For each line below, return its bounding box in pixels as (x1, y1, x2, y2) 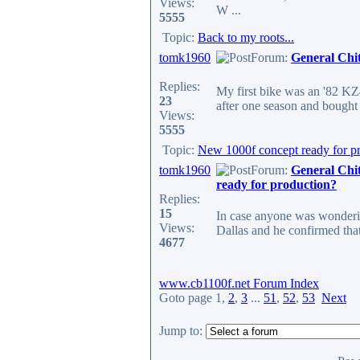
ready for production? (216, 178, 337, 191)
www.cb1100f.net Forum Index (159, 276, 319, 290)
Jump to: (156, 324, 206, 337)
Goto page (159, 291, 215, 305)
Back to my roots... (198, 31, 294, 44)
